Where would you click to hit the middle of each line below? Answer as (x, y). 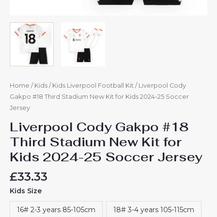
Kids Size (26, 191)
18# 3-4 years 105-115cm (154, 210)
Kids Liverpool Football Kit (93, 85)
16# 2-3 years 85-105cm (56, 210)
